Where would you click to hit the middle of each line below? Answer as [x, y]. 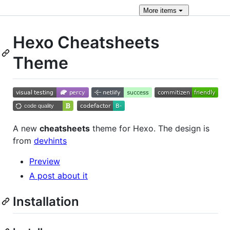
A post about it [59, 175]
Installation [46, 201]
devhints [50, 140]
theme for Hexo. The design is [150, 128]
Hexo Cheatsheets [86, 42]
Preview [45, 161]
